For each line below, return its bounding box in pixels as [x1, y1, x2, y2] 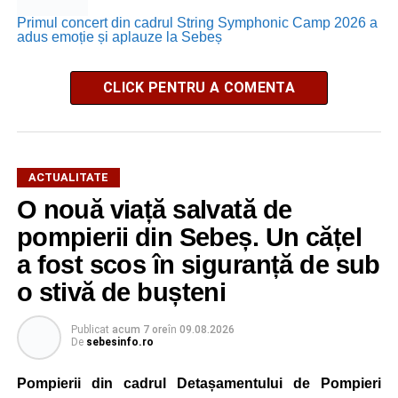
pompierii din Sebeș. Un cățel [16, 222, 362, 251]
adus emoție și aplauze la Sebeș [16, 28, 222, 44]
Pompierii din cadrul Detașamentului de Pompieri [16, 375, 382, 391]
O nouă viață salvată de [16, 195, 292, 224]
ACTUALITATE [28, 170, 108, 184]
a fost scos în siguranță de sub [16, 250, 380, 279]
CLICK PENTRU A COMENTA [102, 78, 295, 96]
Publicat [70, 322, 109, 336]
